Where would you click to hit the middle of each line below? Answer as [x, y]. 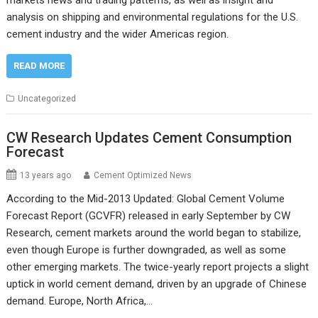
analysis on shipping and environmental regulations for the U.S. [153, 17]
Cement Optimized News [143, 175]
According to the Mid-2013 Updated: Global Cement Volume [146, 198]
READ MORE [39, 66]
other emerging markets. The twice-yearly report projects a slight [158, 267]
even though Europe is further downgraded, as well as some [147, 250]
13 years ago [46, 175]
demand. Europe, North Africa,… [80, 301]
